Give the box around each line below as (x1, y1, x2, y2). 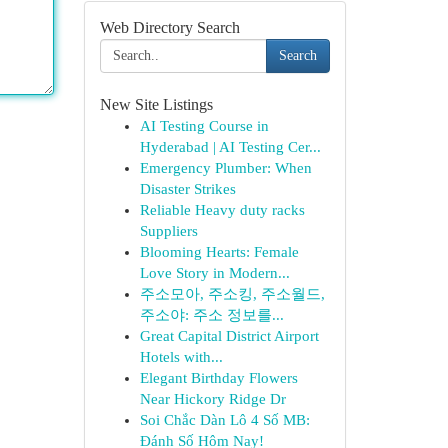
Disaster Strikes (139, 181, 236, 197)
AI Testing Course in (139, 118, 269, 134)
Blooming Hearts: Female (139, 244, 299, 260)
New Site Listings (99, 96, 213, 113)
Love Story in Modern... (139, 265, 290, 281)
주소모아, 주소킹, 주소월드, (139, 286, 325, 302)
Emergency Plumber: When (139, 160, 312, 176)
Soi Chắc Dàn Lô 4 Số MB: (139, 412, 310, 428)
